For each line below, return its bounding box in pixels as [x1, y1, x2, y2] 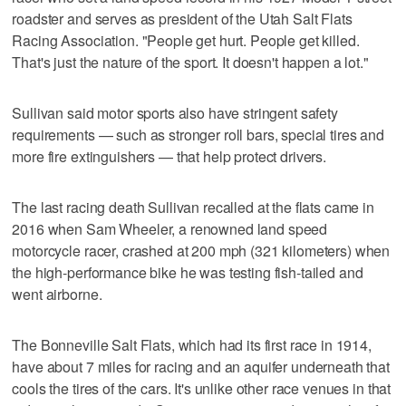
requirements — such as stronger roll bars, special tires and [12, 124, 384, 146]
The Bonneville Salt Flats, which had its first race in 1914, [12, 334, 372, 356]
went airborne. [12, 284, 102, 305]
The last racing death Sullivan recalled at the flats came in [12, 197, 374, 218]
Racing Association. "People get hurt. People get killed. [12, 30, 360, 52]
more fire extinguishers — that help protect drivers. [12, 146, 327, 168]
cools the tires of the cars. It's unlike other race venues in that [12, 378, 391, 400]
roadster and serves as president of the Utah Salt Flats [12, 8, 353, 30]
